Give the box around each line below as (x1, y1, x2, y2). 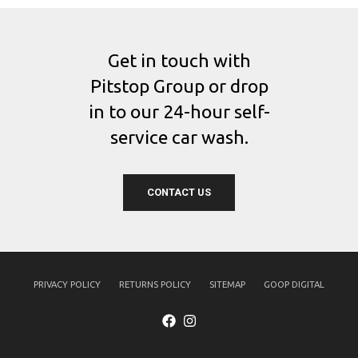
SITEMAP (209, 279, 245, 289)
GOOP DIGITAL (263, 279, 324, 289)
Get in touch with (107, 50, 251, 71)
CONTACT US (147, 186, 211, 199)
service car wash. (109, 127, 249, 148)
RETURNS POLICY (119, 279, 192, 289)
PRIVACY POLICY (34, 279, 101, 289)
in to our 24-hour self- (88, 101, 270, 122)
